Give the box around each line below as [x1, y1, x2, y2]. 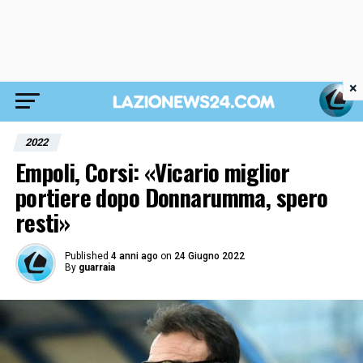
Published [64, 250, 109, 262]
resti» [15, 205, 70, 239]
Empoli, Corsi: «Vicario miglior [15, 155, 290, 189]
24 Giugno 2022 [173, 250, 245, 262]
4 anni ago [110, 250, 158, 262]
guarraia [78, 262, 115, 273]
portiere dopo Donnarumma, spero [15, 180, 328, 214]
